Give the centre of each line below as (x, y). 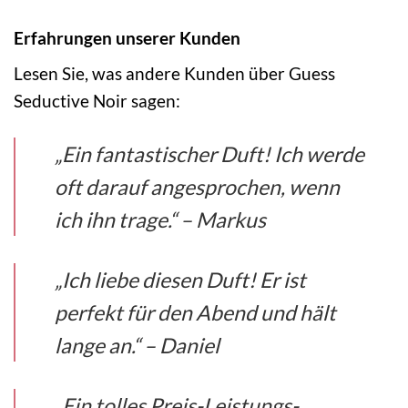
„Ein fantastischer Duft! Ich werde (210, 154)
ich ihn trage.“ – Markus (161, 220)
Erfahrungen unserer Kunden (127, 37)
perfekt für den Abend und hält (196, 313)
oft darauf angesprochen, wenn (198, 187)
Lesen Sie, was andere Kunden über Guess (174, 74)
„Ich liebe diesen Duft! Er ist (181, 280)
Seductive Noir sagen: (97, 101)
